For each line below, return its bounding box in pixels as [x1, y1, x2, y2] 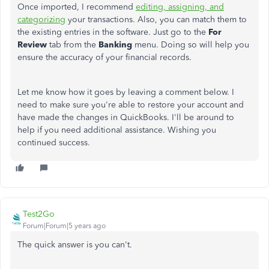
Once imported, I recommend [17, 2, 136, 12]
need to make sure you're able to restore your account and [17, 100, 244, 110]
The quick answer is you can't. [17, 240, 132, 250]
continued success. [17, 138, 90, 148]
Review [17, 40, 49, 50]
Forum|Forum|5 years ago [23, 222, 106, 230]
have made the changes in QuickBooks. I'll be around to [17, 112, 234, 122]
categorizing [17, 14, 65, 25]
